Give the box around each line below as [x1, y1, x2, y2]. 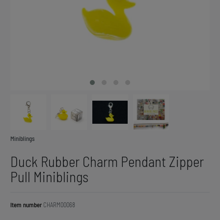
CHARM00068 [43, 201, 75, 209]
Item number [10, 201, 43, 209]
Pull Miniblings [10, 168, 88, 186]
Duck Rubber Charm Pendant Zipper [10, 153, 204, 170]
